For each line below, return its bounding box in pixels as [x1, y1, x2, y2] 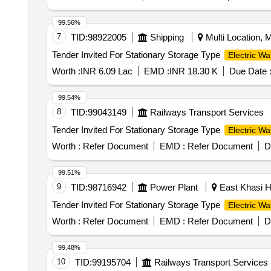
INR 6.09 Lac [80, 66, 132, 76]
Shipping [149, 32, 184, 42]
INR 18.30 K [169, 66, 218, 76]
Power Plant [149, 182, 198, 192]
